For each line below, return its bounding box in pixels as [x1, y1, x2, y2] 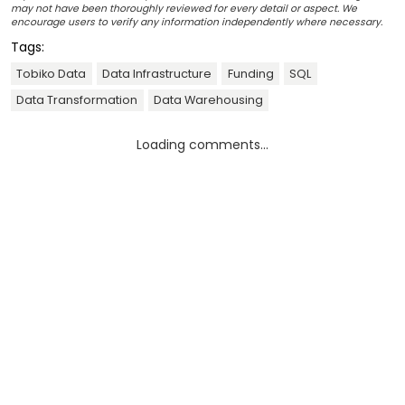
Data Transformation [16, 92, 138, 108]
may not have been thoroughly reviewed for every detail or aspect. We [11, 2, 357, 16]
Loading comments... [137, 135, 268, 154]
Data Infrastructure [101, 65, 212, 81]
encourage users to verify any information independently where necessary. [11, 15, 382, 30]
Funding [227, 65, 274, 81]
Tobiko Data [16, 65, 87, 81]
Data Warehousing [153, 92, 263, 108]
